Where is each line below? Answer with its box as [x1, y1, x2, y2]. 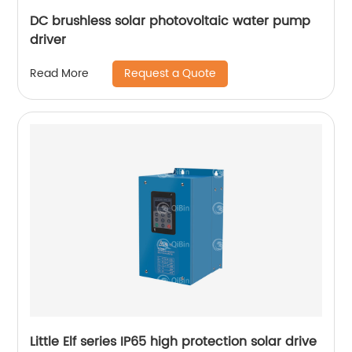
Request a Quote [124, 64, 217, 82]
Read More [30, 64, 90, 83]
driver [30, 29, 67, 50]
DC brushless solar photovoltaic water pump [30, 10, 311, 31]
